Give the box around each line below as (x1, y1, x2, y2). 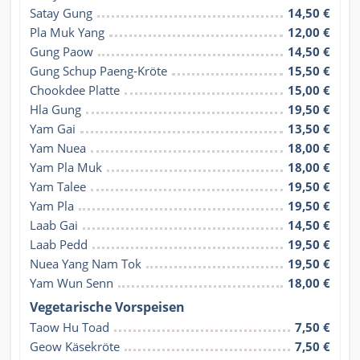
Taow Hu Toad (30, 319, 109, 336)
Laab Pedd (30, 236, 88, 253)
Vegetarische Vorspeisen (30, 298, 185, 317)
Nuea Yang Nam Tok (30, 256, 141, 272)
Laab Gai (30, 217, 78, 234)
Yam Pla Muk (30, 159, 102, 176)
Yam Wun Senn (30, 275, 113, 292)
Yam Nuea (30, 140, 86, 157)
